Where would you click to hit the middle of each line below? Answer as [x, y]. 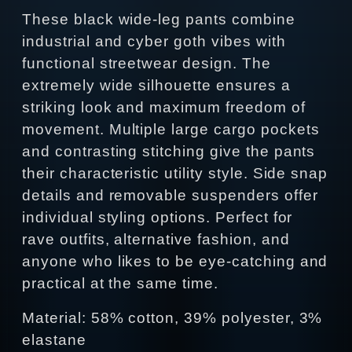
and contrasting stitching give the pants [169, 152]
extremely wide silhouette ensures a [156, 86]
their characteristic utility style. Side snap [175, 174]
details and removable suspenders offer [170, 196]
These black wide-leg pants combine [159, 20]
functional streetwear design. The [147, 64]
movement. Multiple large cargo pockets [171, 130]
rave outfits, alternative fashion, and [156, 240]
